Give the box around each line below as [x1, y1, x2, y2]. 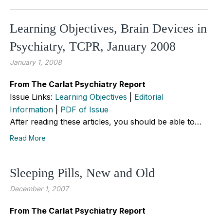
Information [10, 104, 53, 114]
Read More [10, 133, 46, 142]
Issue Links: [10, 91, 55, 102]
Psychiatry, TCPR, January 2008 [10, 39, 176, 54]
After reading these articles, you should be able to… [10, 116, 201, 127]
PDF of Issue [60, 104, 109, 114]
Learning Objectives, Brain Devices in [10, 21, 207, 36]
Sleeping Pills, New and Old [10, 165, 155, 180]
